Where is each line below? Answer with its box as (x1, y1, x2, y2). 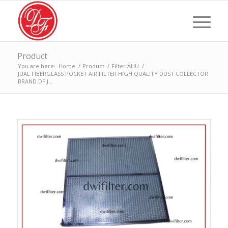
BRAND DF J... (17, 77, 53, 85)
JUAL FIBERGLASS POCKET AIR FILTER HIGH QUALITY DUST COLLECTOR (17, 70, 208, 77)
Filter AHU (111, 62, 139, 70)
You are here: (17, 62, 55, 70)
